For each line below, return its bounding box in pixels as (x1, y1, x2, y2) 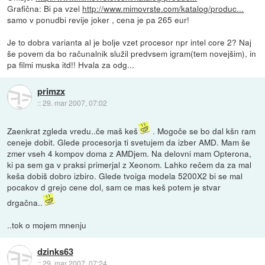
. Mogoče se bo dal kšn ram (150, 124, 256, 137)
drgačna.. (7, 196, 43, 208)
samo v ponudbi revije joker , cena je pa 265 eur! (7, 13, 190, 25)
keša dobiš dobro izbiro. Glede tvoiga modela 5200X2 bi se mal (7, 169, 243, 182)
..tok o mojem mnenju (7, 218, 87, 231)
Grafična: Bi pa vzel (7, 2, 83, 14)
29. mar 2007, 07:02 (42, 98, 107, 108)
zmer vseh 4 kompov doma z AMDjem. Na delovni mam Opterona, (7, 147, 252, 159)
